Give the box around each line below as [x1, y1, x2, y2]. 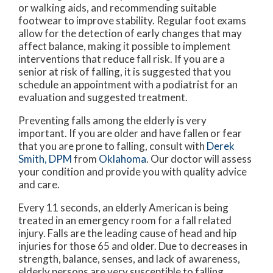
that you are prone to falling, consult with [18, 139, 207, 152]
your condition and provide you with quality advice [18, 165, 247, 178]
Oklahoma [99, 152, 146, 165]
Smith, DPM [18, 152, 72, 165]
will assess [202, 152, 252, 165]
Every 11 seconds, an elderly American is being [18, 200, 229, 214]
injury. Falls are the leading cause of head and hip [18, 226, 236, 239]
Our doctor [151, 152, 202, 165]
